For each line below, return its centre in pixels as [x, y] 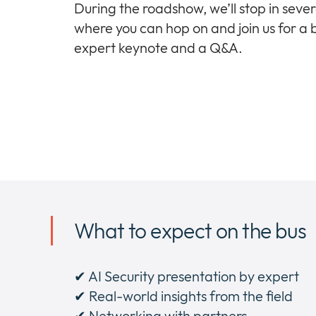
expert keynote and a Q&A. [158, 47]
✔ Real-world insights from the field [183, 296]
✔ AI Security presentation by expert [187, 276]
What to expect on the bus [190, 230]
